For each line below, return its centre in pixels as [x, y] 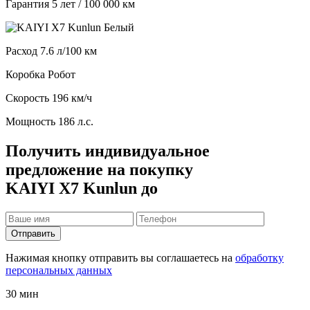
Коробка [27, 75]
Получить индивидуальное [108, 151]
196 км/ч [72, 98]
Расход [23, 51]
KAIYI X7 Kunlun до [82, 189]
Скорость [29, 98]
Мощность [30, 122]
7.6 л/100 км [69, 51]
